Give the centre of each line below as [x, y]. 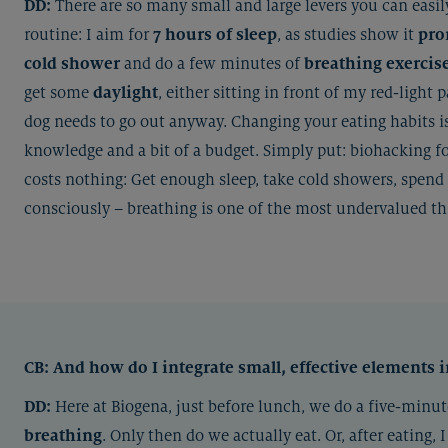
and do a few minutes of [214, 63]
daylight [125, 92]
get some [58, 92]
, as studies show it [347, 34]
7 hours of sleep [215, 34]
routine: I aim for [88, 34]
